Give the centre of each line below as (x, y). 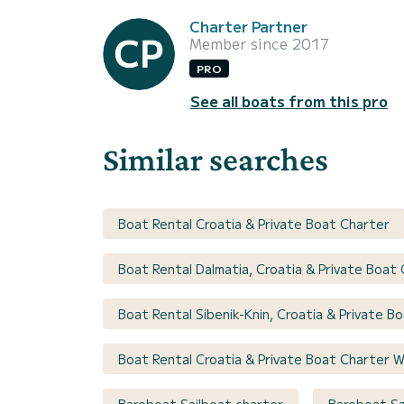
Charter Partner (248, 26)
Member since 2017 (259, 43)
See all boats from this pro (289, 101)
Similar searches (216, 160)
